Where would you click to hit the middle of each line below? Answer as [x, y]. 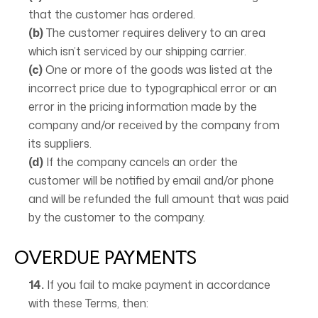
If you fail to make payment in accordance [157, 285]
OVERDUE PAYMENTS [105, 257]
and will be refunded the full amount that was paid [159, 199]
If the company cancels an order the [141, 162]
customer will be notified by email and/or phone [151, 180]
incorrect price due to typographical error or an [153, 88]
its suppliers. [60, 143]
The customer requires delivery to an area [154, 33]
